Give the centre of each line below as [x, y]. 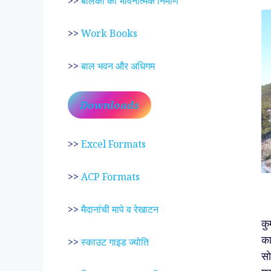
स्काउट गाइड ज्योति [115, 242]
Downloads [109, 105]
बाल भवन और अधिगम [118, 66]
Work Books [109, 33]
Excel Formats [113, 144]
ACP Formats [110, 177]
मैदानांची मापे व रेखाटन [120, 209]
